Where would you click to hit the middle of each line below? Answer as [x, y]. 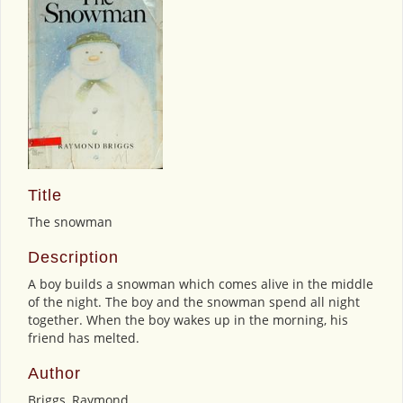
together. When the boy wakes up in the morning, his [188, 319]
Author [54, 373]
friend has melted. [84, 337]
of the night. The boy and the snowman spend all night [194, 301]
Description [73, 257]
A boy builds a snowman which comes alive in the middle [201, 283]
